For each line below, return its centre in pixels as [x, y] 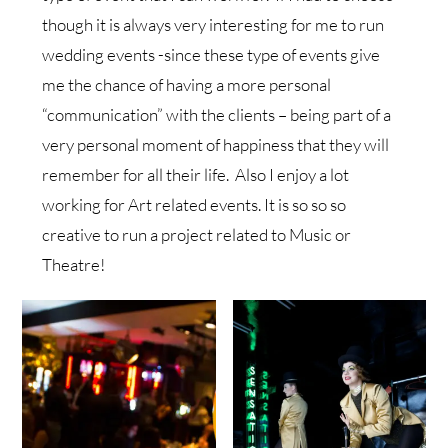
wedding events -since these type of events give [211, 55]
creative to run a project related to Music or [197, 235]
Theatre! [74, 265]
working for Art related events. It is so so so [194, 205]
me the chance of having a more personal [187, 85]
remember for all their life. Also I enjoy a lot [196, 175]
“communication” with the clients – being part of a [217, 115]
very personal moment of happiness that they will [216, 145]
